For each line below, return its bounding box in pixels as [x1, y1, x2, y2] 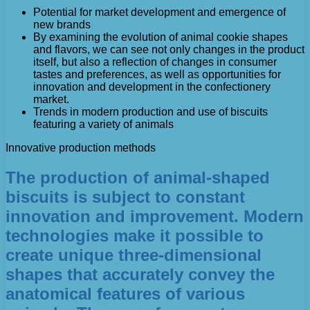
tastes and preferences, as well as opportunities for [33, 69, 281, 80]
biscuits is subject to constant [6, 187, 245, 206]
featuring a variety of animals [33, 118, 174, 130]
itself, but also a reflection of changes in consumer [33, 56, 277, 68]
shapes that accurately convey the [6, 264, 275, 284]
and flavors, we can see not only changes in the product [33, 44, 304, 55]
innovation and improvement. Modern [6, 206, 304, 226]
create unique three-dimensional [6, 245, 262, 264]
